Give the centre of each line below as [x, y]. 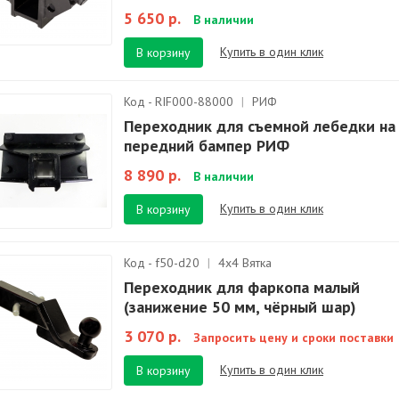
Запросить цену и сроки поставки [293, 338]
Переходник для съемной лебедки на [260, 126]
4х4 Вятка [245, 263]
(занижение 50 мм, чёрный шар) [240, 307]
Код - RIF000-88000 [180, 102]
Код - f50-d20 [163, 263]
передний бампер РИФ [207, 146]
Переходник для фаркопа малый [242, 287]
